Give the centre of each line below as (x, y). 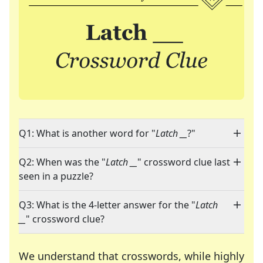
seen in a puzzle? (56, 176)
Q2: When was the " (62, 162)
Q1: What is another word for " (87, 134)
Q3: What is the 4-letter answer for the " (107, 205)
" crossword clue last (184, 162)
